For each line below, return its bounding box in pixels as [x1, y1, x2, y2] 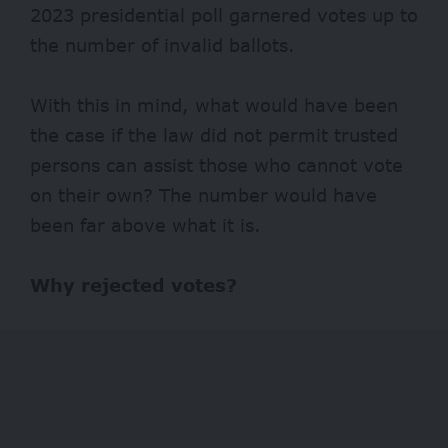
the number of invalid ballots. [30, 34, 295, 57]
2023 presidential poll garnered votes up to [30, 4, 418, 27]
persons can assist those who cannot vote [30, 154, 403, 177]
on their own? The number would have [30, 184, 377, 207]
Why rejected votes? [30, 274, 237, 297]
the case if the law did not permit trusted [30, 124, 398, 147]
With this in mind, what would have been [30, 94, 398, 117]
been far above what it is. [30, 214, 273, 237]
